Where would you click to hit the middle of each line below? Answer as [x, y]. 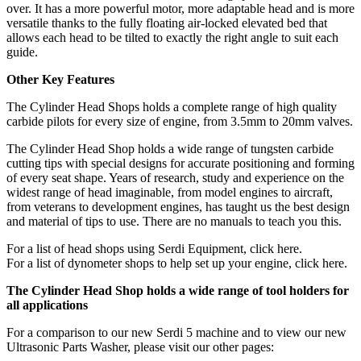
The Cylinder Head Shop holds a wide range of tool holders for [178, 291]
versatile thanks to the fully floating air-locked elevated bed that [167, 23]
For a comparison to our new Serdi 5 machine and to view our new [176, 333]
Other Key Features [60, 80]
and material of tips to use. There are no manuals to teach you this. [174, 222]
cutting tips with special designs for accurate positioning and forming [180, 164]
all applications [47, 305]
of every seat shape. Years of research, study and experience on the [175, 178]
